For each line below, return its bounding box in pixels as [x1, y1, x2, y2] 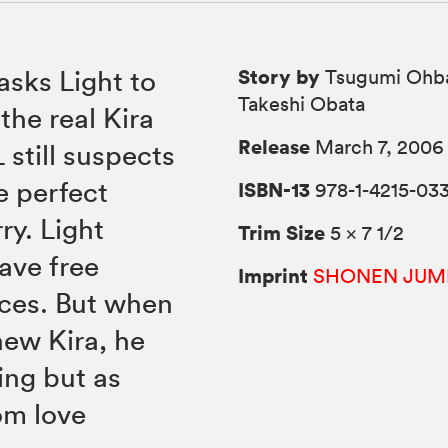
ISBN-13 [238, 176, 311, 204]
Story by [238, 63, 321, 91]
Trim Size [238, 219, 326, 247]
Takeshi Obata [238, 92, 366, 117]
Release [238, 133, 311, 161]
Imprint [238, 262, 309, 290]
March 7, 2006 [310, 135, 445, 160]
